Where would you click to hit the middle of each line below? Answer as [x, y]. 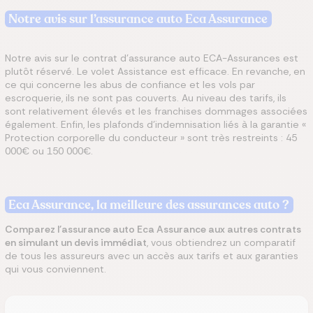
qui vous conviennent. [56, 269]
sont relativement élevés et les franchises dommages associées [156, 111]
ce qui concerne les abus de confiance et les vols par [130, 85]
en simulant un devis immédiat [76, 242]
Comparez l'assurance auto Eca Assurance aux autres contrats [153, 229]
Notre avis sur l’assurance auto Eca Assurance [138, 19]
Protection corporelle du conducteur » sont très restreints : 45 [151, 138]
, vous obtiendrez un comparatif [221, 242]
